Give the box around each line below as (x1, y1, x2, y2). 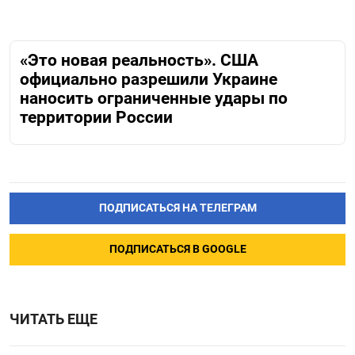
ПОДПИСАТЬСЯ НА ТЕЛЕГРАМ (98, 201, 257, 216)
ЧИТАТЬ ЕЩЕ (10, 311, 97, 328)
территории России (20, 107, 173, 127)
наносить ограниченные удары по (20, 88, 288, 108)
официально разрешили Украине (20, 69, 277, 89)
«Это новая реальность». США (20, 50, 258, 70)
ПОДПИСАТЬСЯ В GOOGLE (109, 242, 246, 257)
